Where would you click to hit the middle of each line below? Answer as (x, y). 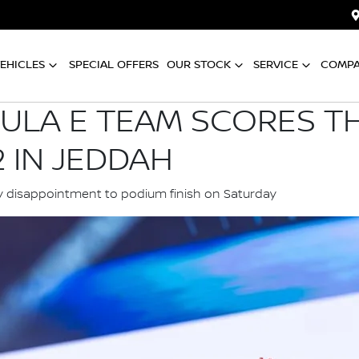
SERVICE (276, 65)
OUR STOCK (199, 65)
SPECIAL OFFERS (114, 65)
